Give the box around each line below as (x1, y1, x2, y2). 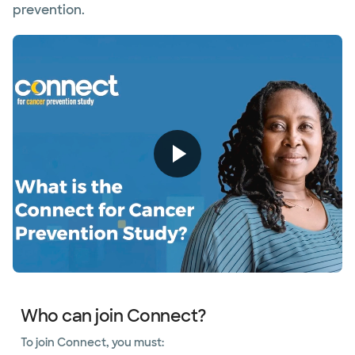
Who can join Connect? (21, 305, 207, 326)
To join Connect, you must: (21, 335, 164, 349)
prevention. (13, 2, 85, 18)
